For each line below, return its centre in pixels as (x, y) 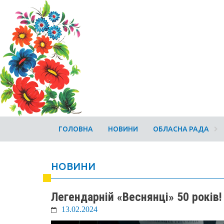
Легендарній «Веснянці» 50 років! (136, 197)
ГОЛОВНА (76, 129)
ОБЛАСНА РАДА (181, 129)
